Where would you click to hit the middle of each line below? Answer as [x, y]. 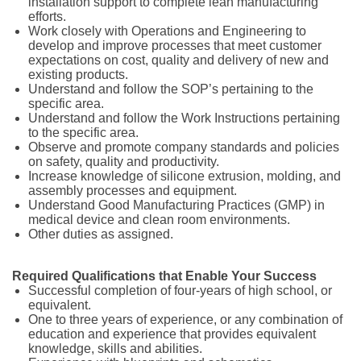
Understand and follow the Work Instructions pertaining [184, 118]
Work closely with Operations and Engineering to [167, 31]
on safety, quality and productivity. [124, 162]
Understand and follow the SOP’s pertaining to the [171, 89]
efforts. [47, 17]
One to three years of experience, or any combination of [185, 320]
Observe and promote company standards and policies [184, 147]
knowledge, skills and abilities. [115, 349]
